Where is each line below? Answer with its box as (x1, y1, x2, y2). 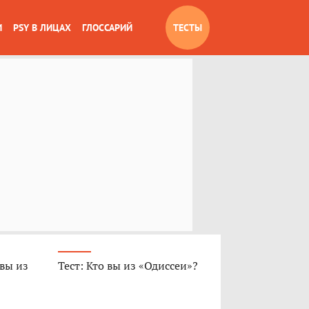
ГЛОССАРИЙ (82, 21, 132, 34)
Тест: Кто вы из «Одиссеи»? (57, 258, 198, 273)
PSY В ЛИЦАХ (13, 21, 71, 34)
